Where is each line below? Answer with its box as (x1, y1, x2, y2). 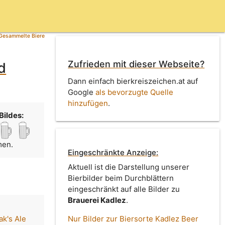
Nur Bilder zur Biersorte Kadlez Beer (68, 214, 199, 224)
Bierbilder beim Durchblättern (68, 173, 174, 183)
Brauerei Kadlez (68, 195, 127, 205)
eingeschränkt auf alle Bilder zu (68, 184, 180, 194)
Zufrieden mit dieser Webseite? (68, 59, 205, 70)
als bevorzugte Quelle (95, 87, 174, 97)
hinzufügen (68, 98, 108, 108)
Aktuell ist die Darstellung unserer (68, 162, 190, 172)
